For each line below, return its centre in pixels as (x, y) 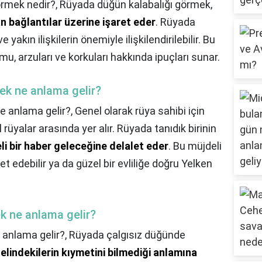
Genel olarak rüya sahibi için (140, 111)
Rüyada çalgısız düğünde (127, 235)
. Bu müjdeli (195, 146)
